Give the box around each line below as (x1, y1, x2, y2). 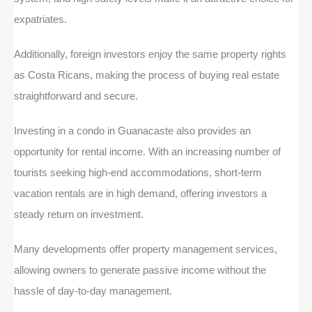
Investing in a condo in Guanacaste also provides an (14, 124, 251, 136)
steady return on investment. (14, 208, 146, 220)
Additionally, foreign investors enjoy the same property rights (14, 47, 286, 60)
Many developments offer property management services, (14, 242, 277, 255)
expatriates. (14, 13, 67, 25)
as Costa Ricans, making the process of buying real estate (14, 68, 279, 81)
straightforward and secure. (14, 89, 138, 102)
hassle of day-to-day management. (14, 284, 172, 297)
